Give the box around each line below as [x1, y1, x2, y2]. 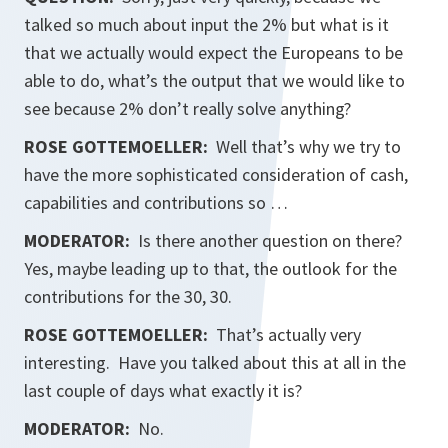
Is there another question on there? [138, 229, 406, 252]
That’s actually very [216, 323, 361, 346]
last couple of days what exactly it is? [24, 379, 302, 402]
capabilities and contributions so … [24, 191, 288, 214]
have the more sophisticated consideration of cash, [24, 163, 408, 186]
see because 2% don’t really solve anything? [24, 97, 351, 120]
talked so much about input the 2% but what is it [24, 13, 389, 36]
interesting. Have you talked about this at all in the [24, 351, 406, 374]
